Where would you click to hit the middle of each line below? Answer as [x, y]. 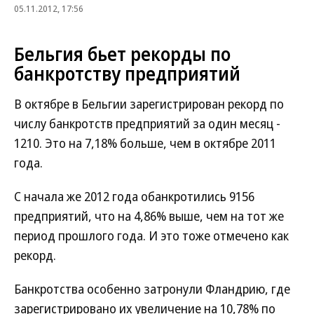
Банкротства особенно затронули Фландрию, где [152, 289]
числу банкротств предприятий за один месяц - [147, 123]
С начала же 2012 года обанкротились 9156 [134, 196]
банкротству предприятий [127, 74]
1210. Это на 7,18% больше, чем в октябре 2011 [145, 143]
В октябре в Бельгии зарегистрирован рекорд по [149, 104]
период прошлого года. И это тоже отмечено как [151, 235]
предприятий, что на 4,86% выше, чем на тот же [149, 216]
